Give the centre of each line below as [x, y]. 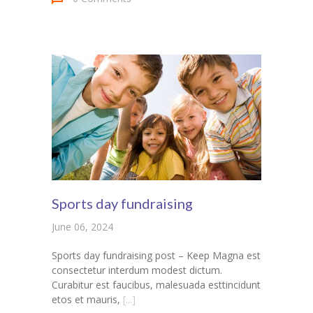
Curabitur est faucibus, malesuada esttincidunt [156, 285]
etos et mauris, [86, 300]
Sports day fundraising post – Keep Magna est [156, 256]
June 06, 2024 [82, 227]
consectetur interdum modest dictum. [137, 270]
